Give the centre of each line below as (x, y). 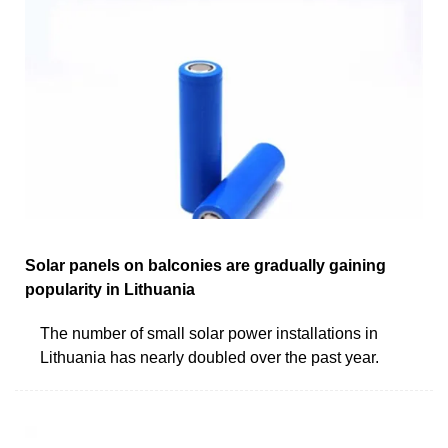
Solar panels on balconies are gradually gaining (205, 265)
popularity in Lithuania (110, 289)
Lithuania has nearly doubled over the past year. (209, 357)
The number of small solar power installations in (209, 333)
